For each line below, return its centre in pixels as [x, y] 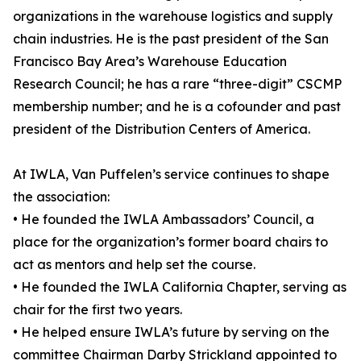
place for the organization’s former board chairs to [170, 242]
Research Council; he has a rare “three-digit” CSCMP [177, 84]
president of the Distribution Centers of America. [162, 129]
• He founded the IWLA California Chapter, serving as [180, 287]
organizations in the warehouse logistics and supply [173, 17]
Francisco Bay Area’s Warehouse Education [150, 62]
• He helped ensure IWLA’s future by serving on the [171, 332]
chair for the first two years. [98, 310]
